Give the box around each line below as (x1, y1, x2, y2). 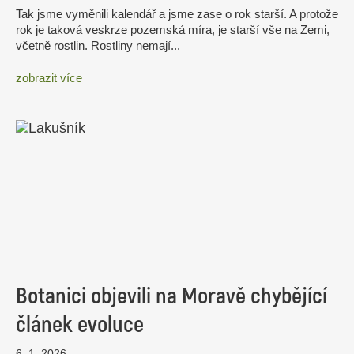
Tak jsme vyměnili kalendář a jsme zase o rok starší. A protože (16, 6, 338, 21)
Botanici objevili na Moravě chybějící (16, 281, 327, 311)
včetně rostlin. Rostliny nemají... (16, 38, 180, 52)
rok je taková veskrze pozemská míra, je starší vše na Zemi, (16, 22, 330, 36)
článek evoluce (16, 310, 144, 339)
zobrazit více (16, 71, 82, 85)
